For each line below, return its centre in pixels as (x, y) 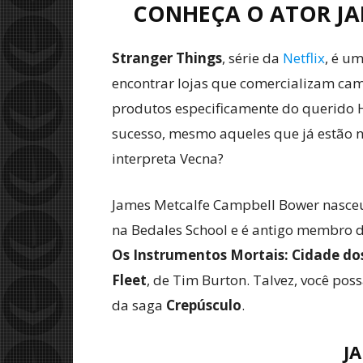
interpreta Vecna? (168, 158)
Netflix (304, 58)
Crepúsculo (204, 305)
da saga (139, 305)
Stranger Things (167, 58)
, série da (252, 58)
